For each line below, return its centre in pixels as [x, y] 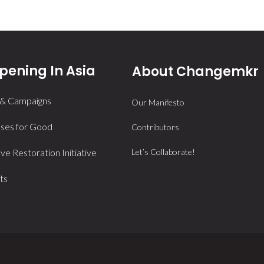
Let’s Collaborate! [163, 152]
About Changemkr [195, 72]
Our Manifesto [158, 103]
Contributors [155, 127]
